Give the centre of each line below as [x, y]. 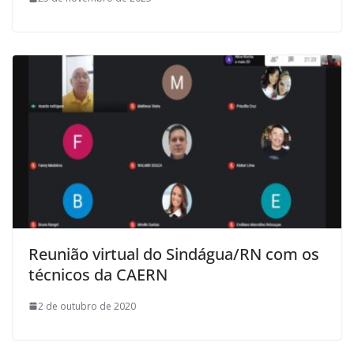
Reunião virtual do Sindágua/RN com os [174, 254]
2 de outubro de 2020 [87, 306]
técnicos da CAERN [98, 274]
